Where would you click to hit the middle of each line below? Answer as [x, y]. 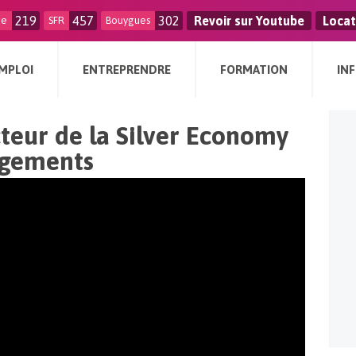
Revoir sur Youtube [249, 21]
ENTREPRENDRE [127, 70]
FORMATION [254, 70]
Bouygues [128, 20]
